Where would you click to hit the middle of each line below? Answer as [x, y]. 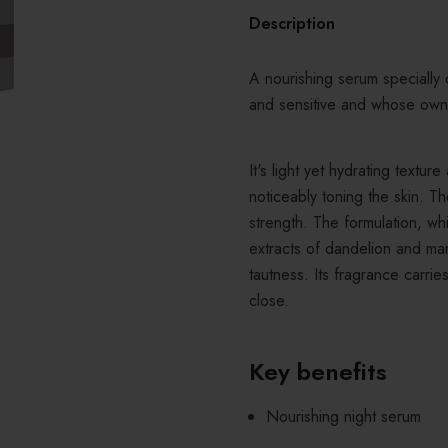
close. [269, 300]
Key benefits [318, 371]
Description [292, 23]
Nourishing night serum [343, 416]
